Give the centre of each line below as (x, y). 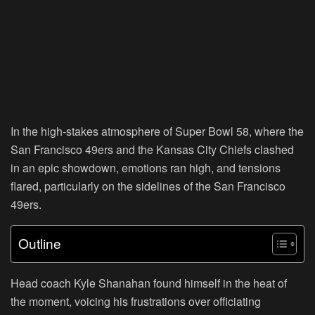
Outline (40, 243)
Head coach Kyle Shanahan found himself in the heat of (149, 283)
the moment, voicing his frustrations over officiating (136, 302)
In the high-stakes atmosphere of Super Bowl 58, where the (157, 131)
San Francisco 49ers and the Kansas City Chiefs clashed (152, 150)
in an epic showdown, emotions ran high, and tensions (146, 168)
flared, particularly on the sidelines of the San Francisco (148, 186)
